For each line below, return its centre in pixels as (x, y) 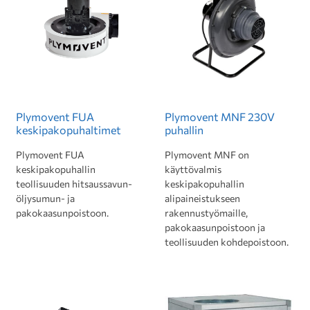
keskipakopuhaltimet (69, 130)
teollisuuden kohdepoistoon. (227, 242)
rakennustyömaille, (206, 213)
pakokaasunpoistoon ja (215, 227)
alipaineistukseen (202, 198)
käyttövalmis (193, 169)
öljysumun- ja (45, 198)
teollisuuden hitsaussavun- (74, 184)
